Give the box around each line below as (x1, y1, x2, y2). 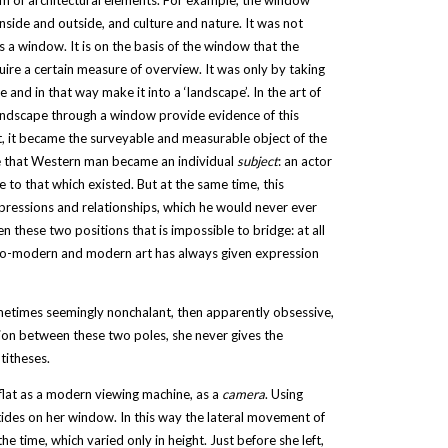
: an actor (277, 153, 332, 169)
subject (236, 153, 278, 169)
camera (221, 386, 265, 402)
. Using (264, 386, 303, 402)
